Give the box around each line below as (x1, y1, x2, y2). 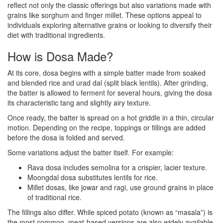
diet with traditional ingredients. (7, 30, 105, 40)
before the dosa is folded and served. (7, 132, 125, 143)
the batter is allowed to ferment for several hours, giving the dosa (7, 88, 212, 98)
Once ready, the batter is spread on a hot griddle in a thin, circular (7, 112, 214, 123)
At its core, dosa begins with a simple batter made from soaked (7, 68, 206, 78)
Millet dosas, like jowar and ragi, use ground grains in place (27, 182, 214, 193)
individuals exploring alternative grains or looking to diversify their (7, 20, 212, 30)
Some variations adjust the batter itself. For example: (7, 147, 174, 158)
